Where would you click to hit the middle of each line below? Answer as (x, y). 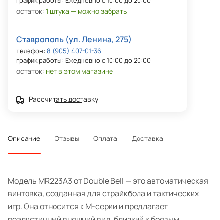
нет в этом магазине (79, 71)
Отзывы (67, 138)
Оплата (105, 138)
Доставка (147, 138)
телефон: (31, 51)
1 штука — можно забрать (86, 11)
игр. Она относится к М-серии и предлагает (88, 206)
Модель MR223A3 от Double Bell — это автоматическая (108, 181)
